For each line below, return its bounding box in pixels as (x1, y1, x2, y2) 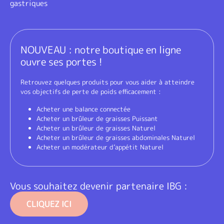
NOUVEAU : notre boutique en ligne (20, 42, 181, 56)
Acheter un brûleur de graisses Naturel (36, 123, 155, 132)
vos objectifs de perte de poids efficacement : (20, 87, 161, 96)
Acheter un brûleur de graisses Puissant (36, 114, 158, 123)
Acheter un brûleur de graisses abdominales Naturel (36, 133, 195, 142)
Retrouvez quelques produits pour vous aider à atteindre (20, 77, 194, 86)
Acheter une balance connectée (36, 104, 130, 113)
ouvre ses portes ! (20, 54, 102, 68)
